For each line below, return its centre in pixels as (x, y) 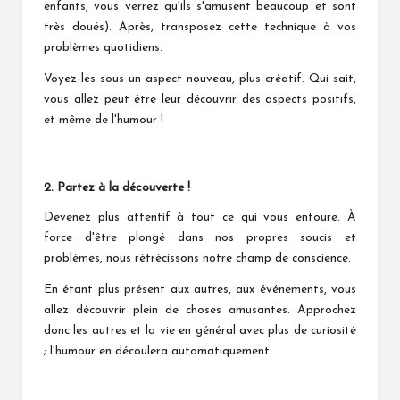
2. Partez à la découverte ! (117, 187)
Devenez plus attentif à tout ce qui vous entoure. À (200, 217)
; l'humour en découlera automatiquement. (158, 351)
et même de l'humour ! (104, 121)
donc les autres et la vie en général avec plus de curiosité (200, 330)
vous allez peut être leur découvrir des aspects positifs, (200, 100)
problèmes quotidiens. (103, 48)
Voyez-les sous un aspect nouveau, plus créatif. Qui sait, (200, 79)
